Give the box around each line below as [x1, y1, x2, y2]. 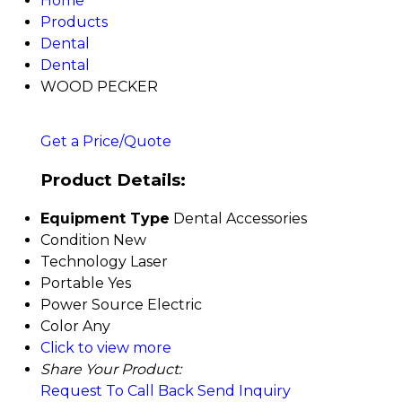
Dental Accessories [173, 209, 307, 227]
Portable [40, 274, 104, 292]
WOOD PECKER [40, 78, 158, 96]
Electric [147, 295, 202, 313]
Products [40, 13, 108, 31]
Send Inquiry [197, 381, 291, 399]
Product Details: [40, 170, 186, 191]
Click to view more [40, 338, 171, 356]
